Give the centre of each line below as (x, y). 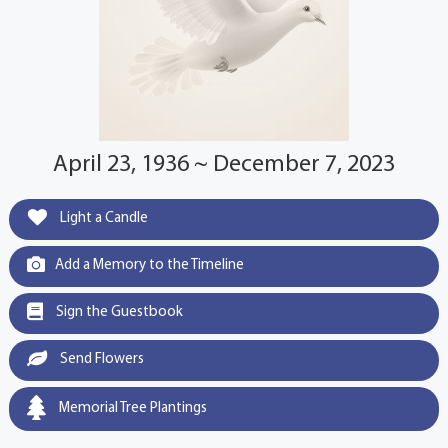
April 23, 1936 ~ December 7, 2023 (224, 165)
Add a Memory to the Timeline (149, 265)
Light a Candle (102, 218)
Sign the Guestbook (117, 312)
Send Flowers (100, 359)
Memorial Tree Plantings (131, 409)
